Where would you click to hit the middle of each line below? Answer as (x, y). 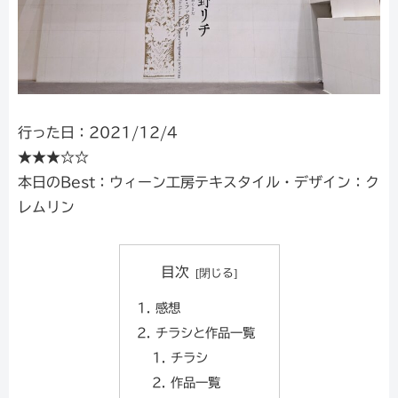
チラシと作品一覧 (205, 332)
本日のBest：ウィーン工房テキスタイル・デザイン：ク (199, 182)
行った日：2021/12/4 (98, 132)
